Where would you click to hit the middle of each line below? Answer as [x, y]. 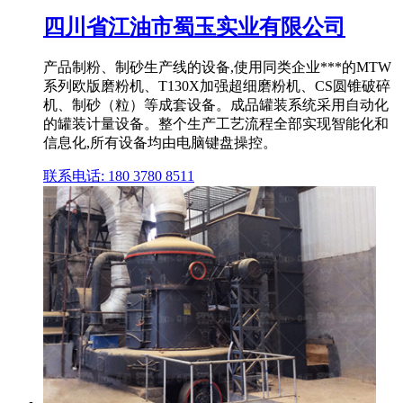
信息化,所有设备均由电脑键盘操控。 [160, 143]
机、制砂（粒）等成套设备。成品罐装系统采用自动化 [216, 105]
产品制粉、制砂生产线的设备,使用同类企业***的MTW [217, 67]
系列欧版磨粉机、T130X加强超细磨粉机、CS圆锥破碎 [217, 86]
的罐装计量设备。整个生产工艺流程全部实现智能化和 [216, 124]
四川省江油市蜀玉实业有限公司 [194, 27]
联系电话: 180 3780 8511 [119, 176]
